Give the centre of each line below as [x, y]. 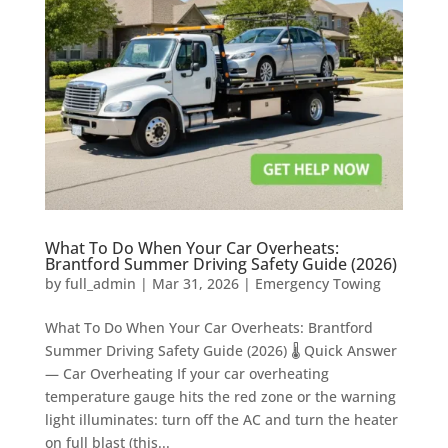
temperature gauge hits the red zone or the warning [220, 397]
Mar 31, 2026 [195, 284]
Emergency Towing [317, 284]
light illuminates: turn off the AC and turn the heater [221, 420]
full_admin [100, 284]
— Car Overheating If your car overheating [186, 374]
